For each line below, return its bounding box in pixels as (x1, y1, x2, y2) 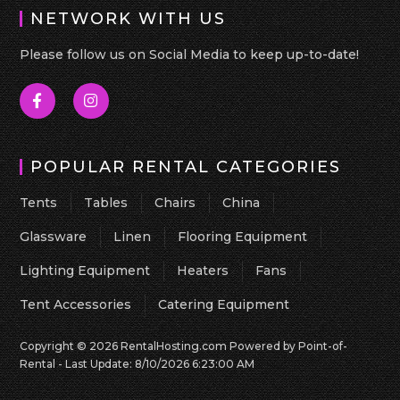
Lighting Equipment (20, 262, 151, 279)
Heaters (177, 262, 229, 279)
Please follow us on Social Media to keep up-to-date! (20, 46, 360, 62)
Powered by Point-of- (229, 339, 348, 353)
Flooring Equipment (178, 229, 308, 245)
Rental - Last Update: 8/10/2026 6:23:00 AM (20, 357, 255, 371)
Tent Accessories (20, 296, 132, 312)
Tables (84, 195, 129, 211)
